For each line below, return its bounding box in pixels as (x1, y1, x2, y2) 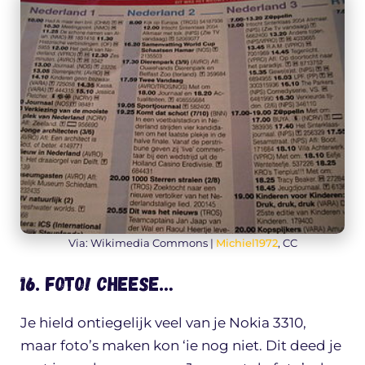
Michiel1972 (215, 235, 278, 249)
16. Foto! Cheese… (20, 271, 173, 296)
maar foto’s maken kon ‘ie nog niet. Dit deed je (20, 337, 341, 354)
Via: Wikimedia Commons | (68, 235, 216, 249)
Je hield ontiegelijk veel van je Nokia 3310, (20, 314, 306, 332)
